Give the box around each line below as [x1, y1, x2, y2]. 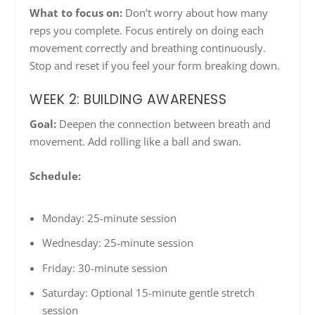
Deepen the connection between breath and [56, 117, 271, 131]
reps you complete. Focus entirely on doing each [30, 23, 264, 38]
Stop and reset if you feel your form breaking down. [30, 58, 281, 73]
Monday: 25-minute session [41, 210, 176, 225]
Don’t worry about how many [122, 6, 269, 20]
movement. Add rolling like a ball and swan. [30, 134, 242, 149]
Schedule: [30, 169, 82, 184]
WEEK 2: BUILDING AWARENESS [30, 90, 227, 110]
